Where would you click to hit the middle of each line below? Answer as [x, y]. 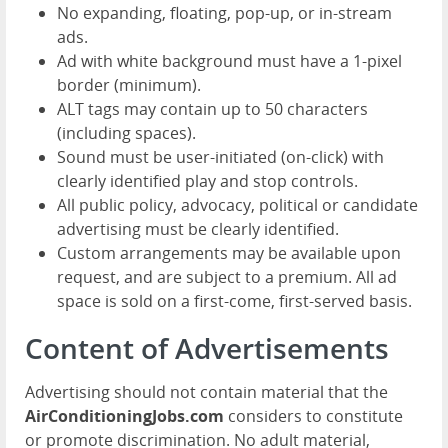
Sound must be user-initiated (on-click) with [220, 157]
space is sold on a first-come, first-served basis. [234, 301]
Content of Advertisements [207, 348]
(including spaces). [126, 133]
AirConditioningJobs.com [124, 416]
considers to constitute [313, 416]
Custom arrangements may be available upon [229, 253]
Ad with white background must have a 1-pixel [229, 61]
